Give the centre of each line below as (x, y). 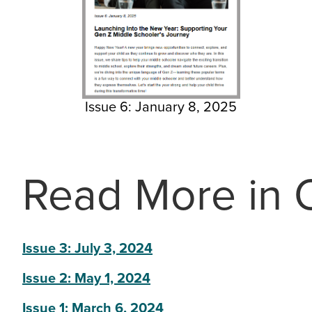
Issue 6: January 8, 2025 (161, 107)
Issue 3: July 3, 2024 (87, 248)
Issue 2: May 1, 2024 (86, 278)
